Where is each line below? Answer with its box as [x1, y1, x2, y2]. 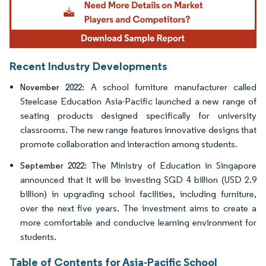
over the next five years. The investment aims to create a [20, 202, 256, 214]
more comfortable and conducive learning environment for [20, 217, 256, 229]
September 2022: [20, 160, 91, 172]
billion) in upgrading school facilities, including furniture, [20, 188, 256, 200]
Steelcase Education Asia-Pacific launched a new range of [20, 96, 256, 107]
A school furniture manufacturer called [90, 81, 257, 93]
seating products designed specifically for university [20, 110, 256, 122]
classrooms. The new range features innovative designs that [20, 124, 256, 136]
